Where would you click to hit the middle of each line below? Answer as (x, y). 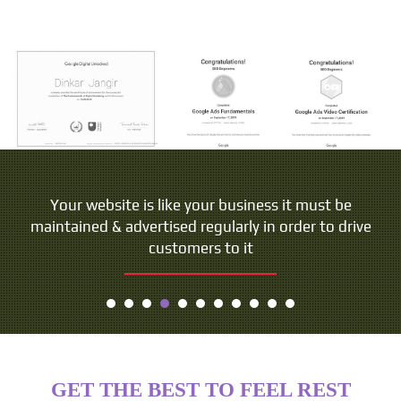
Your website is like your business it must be (200, 205)
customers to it (200, 247)
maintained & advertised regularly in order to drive (200, 226)
